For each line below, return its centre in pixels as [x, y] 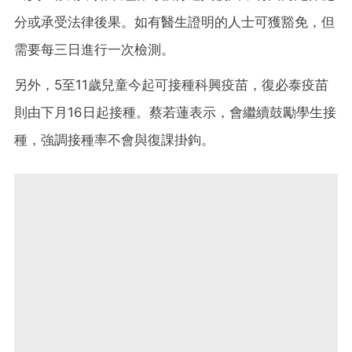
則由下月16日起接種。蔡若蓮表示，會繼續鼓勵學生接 [175, 112]
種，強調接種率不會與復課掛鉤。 [114, 139]
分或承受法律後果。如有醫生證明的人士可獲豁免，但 [174, 22]
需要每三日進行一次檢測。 [94, 49]
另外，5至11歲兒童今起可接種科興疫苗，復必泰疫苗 [171, 84]
